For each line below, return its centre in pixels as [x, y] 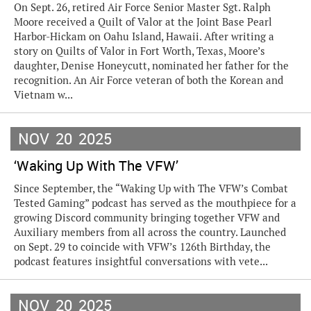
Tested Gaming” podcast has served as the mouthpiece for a [155, 203]
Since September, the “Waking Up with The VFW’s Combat [151, 188]
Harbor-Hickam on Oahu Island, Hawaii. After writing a [144, 36]
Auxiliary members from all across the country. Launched [150, 232]
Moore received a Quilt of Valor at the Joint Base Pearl [143, 22]
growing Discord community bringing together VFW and [147, 218]
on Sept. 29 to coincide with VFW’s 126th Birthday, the [142, 247]
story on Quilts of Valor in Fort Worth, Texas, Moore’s [140, 51]
